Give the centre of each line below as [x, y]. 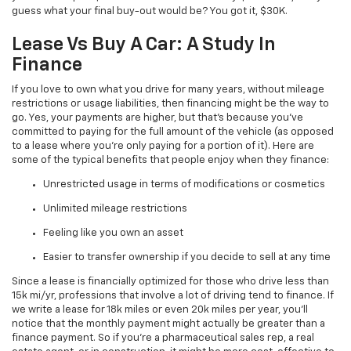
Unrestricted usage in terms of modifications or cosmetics [184, 185]
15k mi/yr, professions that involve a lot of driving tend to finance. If [173, 296]
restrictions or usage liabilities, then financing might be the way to [170, 104]
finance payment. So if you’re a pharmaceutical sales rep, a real [163, 338]
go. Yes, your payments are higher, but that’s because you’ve [157, 118]
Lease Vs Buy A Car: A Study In [144, 45]
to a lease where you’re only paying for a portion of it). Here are [163, 147]
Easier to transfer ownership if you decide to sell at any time [187, 258]
